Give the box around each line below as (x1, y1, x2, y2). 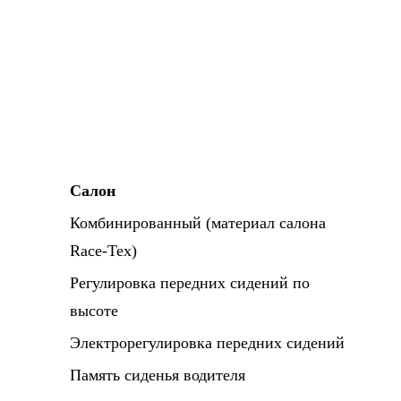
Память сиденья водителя (70, 366, 245, 384)
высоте (70, 302, 118, 320)
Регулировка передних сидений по (70, 274, 310, 292)
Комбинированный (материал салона (70, 214, 326, 232)
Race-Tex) (70, 242, 137, 260)
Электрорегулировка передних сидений (70, 334, 345, 352)
